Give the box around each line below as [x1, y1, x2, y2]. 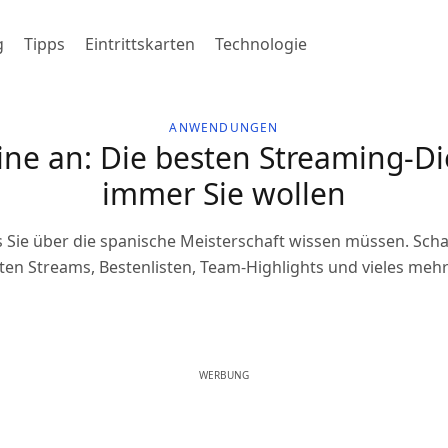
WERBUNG [199, 368, 249, 382]
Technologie [215, 33, 307, 55]
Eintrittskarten [85, 33, 195, 55]
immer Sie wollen [102, 173, 346, 214]
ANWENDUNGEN [169, 119, 279, 136]
